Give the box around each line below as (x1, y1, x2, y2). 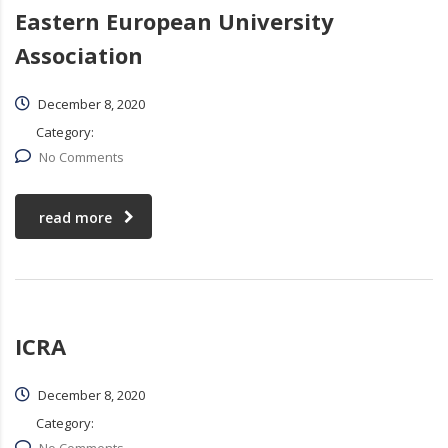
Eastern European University (15, 6, 334, 37)
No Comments (39, 148, 124, 167)
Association (15, 40, 143, 71)
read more (39, 208, 112, 228)
